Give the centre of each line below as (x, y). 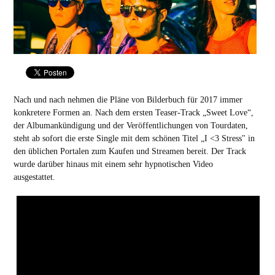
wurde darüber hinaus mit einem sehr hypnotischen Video (113, 164)
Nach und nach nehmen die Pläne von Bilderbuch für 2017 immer (128, 100)
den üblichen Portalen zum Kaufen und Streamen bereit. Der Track (130, 151)
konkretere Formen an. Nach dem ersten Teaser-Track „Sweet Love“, (133, 113)
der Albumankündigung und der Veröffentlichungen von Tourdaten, (130, 126)
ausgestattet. (34, 177)
